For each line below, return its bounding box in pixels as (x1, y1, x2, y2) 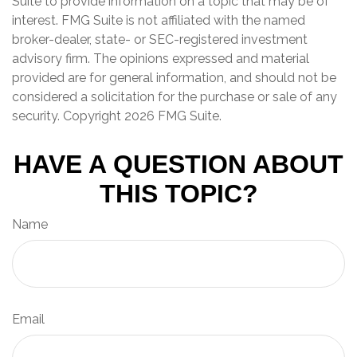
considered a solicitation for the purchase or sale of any (12, 89, 337, 105)
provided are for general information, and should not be (12, 70, 336, 86)
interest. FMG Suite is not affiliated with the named (12, 13, 305, 29)
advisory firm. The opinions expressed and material (12, 51, 309, 67)
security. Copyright (12, 108, 124, 124)
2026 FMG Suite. (124, 108, 222, 124)
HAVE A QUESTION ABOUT (14, 150, 343, 179)
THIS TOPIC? (99, 179, 258, 209)
